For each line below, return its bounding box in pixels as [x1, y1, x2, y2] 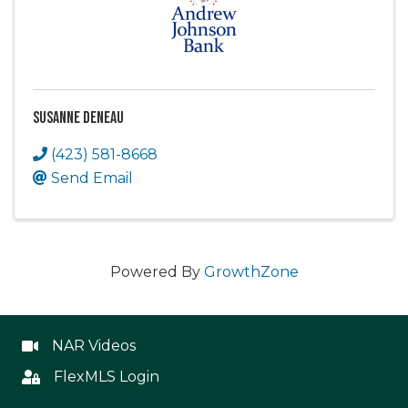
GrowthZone [203, 263, 299, 280]
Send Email [51, 169, 133, 187]
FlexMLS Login [54, 368, 159, 385]
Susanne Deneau [33, 108, 124, 127]
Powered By [109, 263, 204, 280]
